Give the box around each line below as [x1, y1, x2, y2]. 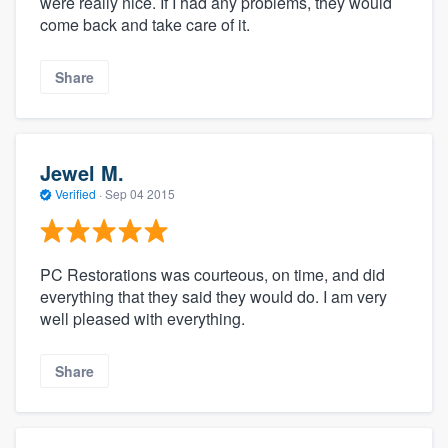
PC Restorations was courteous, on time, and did [40, 262, 385, 286]
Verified [52, 185, 99, 203]
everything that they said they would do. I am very [40, 284, 387, 308]
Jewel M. [40, 158, 124, 188]
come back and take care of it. [40, 12, 250, 36]
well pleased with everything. [40, 306, 245, 330]
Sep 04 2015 [105, 185, 175, 203]
